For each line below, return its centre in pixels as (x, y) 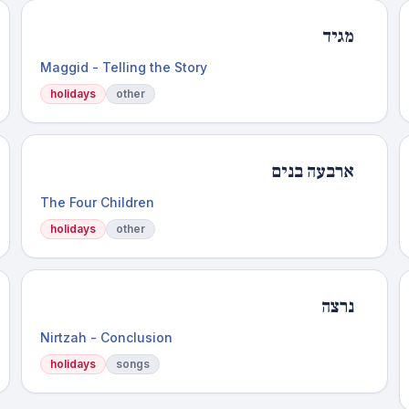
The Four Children (97, 202)
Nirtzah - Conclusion (106, 337)
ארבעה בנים (313, 172)
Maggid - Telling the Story (123, 67)
